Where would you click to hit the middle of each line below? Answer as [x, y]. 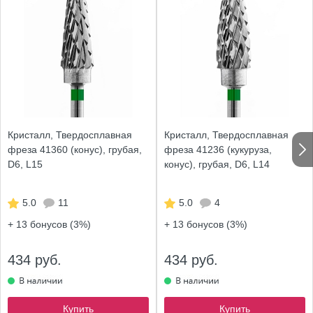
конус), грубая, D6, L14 [217, 164]
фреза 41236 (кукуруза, [218, 150]
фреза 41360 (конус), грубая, [75, 150]
